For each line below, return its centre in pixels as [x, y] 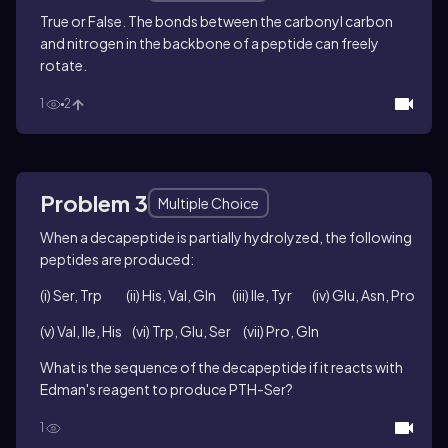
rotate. [63, 65]
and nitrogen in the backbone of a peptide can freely [209, 43]
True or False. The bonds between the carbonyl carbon [216, 21]
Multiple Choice [208, 203]
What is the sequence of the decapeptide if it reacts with [221, 367]
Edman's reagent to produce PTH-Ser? [166, 389]
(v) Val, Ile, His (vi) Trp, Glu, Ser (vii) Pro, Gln [179, 331]
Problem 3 [94, 203]
